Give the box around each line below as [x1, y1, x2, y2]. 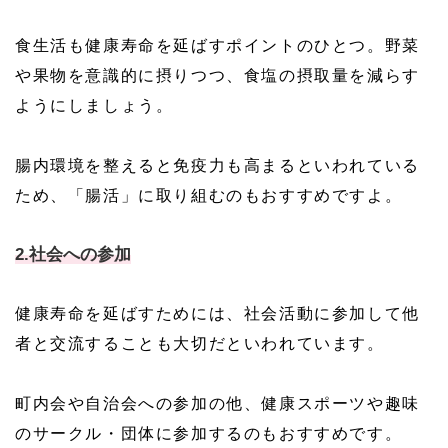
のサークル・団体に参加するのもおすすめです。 [15, 425, 403, 442]
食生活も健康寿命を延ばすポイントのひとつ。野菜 [15, 37, 420, 54]
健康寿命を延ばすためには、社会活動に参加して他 [15, 305, 420, 322]
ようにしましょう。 [15, 97, 174, 114]
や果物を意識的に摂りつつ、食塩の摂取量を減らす [15, 67, 420, 84]
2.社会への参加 [15, 245, 131, 264]
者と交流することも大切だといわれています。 [15, 335, 385, 352]
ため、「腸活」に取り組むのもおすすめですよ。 [15, 187, 403, 204]
